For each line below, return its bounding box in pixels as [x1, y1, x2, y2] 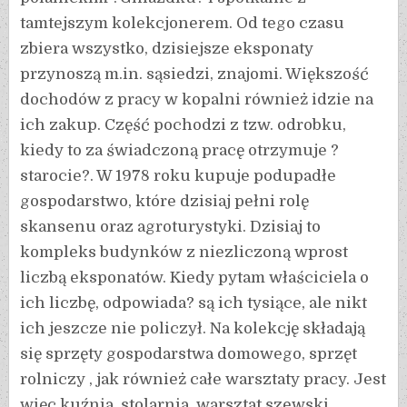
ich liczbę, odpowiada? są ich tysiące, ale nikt [20, 294, 368, 313]
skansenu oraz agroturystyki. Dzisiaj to [20, 218, 322, 236]
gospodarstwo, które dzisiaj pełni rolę [20, 193, 310, 211]
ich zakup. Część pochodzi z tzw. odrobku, [20, 116, 347, 134]
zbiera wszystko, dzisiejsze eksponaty [20, 40, 314, 58]
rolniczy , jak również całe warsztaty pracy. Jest [20, 371, 387, 389]
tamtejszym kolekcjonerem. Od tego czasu [20, 15, 345, 33]
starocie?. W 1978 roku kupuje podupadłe [20, 167, 337, 185]
